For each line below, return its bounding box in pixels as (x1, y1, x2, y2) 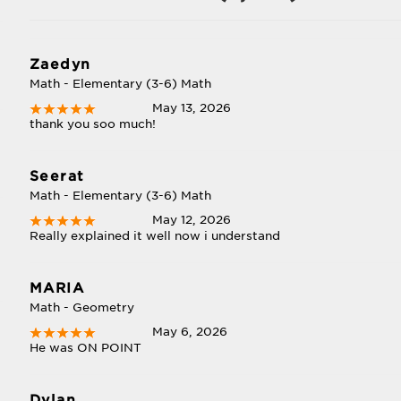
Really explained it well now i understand (29, 229, 280, 243)
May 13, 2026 (152, 101, 232, 115)
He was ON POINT (29, 341, 141, 354)
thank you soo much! (29, 117, 156, 131)
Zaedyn (29, 56, 91, 73)
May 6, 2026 (152, 325, 228, 338)
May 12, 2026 (152, 213, 232, 226)
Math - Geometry (29, 301, 134, 314)
